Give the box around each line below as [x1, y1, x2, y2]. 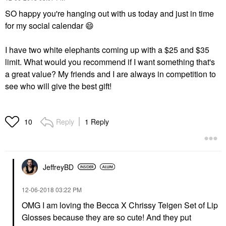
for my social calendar [5, 19, 85, 31]
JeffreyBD [43, 161, 74, 172]
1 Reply [85, 116, 109, 127]
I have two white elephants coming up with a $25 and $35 [5, 43, 209, 55]
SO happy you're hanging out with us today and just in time [5, 7, 214, 19]
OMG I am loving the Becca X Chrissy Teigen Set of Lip [22, 199, 218, 211]
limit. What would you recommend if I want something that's [5, 55, 215, 68]
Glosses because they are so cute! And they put [22, 211, 191, 223]
